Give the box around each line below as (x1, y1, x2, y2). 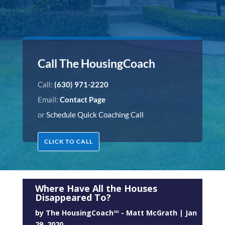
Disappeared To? (35, 191, 111, 204)
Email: (37, 94, 60, 104)
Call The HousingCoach (37, 56, 155, 70)
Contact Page (59, 94, 105, 104)
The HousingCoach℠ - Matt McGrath (45, 208, 177, 218)
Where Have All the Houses (35, 182, 157, 195)
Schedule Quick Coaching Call (46, 109, 144, 119)
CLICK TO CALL (44, 137, 93, 145)
